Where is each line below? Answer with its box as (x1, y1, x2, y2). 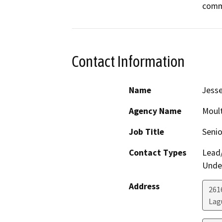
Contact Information (72, 52, 185, 70)
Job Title (129, 126, 164, 138)
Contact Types (129, 147, 186, 159)
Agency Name (129, 106, 181, 117)
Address (129, 181, 160, 192)
